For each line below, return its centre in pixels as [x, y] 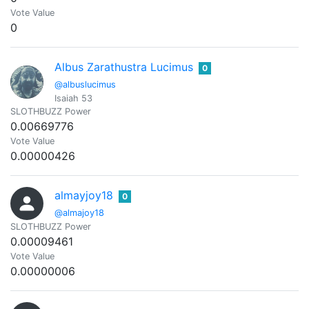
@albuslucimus [85, 84]
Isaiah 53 [73, 98]
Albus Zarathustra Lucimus [124, 67]
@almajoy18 [79, 213]
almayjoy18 [84, 195]
